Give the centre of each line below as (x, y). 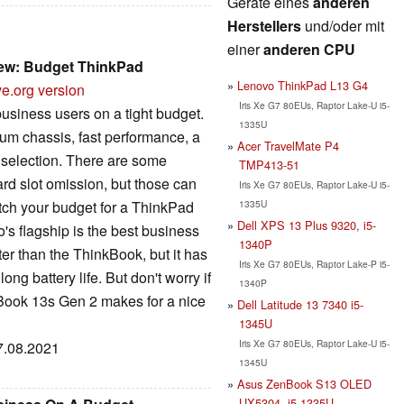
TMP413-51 (269, 164)
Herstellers (264, 25)
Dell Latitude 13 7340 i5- (300, 304)
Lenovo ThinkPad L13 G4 (303, 85)
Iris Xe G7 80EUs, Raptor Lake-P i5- (314, 263)
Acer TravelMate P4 (288, 145)
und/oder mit (343, 25)
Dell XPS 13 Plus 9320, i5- (307, 225)
